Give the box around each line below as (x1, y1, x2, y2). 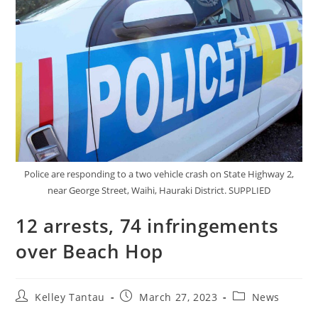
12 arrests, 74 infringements (16, 213, 279, 239)
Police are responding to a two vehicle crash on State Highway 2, (24, 168, 294, 181)
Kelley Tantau (35, 290, 105, 305)
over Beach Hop (16, 238, 163, 265)
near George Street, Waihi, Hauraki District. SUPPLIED (48, 184, 270, 197)
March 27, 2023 (139, 290, 218, 305)
